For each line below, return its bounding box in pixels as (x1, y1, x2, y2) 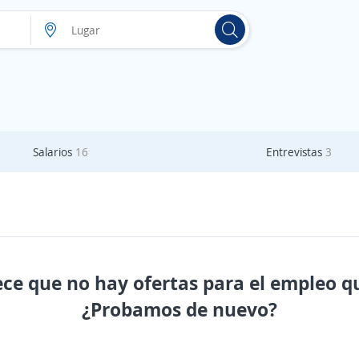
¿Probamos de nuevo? (82, 296, 277, 322)
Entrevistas (265, 144, 325, 159)
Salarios (32, 144, 75, 159)
